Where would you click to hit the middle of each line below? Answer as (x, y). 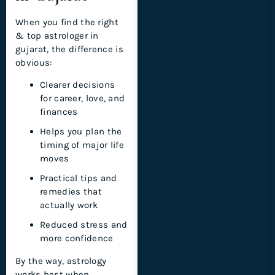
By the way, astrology (61, 261)
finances (59, 111)
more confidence (77, 238)
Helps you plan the (81, 131)
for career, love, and (83, 98)
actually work (69, 205)
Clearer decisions (78, 84)
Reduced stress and (84, 224)
